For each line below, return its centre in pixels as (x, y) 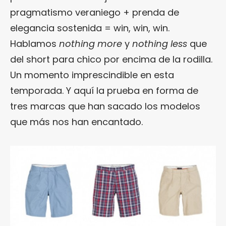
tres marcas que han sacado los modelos (105, 106)
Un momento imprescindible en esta (92, 75)
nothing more (91, 43)
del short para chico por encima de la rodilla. (111, 59)
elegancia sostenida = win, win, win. (90, 28)
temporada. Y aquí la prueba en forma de (104, 90)
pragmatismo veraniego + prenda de (95, 12)
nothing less (160, 43)
